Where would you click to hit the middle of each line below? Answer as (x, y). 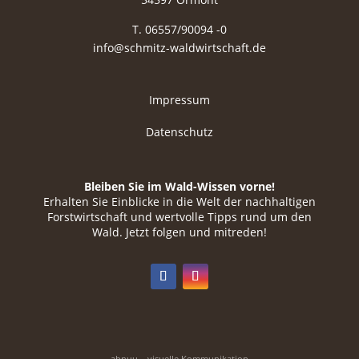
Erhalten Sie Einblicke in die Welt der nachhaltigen (179, 202)
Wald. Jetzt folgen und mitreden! (179, 232)
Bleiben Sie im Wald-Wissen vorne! (179, 187)
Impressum (179, 99)
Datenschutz (179, 131)
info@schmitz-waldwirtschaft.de (179, 48)
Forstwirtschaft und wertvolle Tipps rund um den (179, 217)
